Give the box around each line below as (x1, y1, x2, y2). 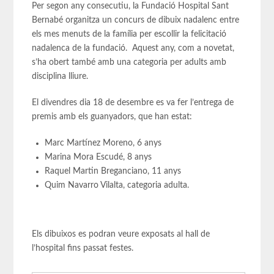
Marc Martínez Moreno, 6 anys (45, 138, 162, 147)
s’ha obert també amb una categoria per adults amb (32, 57, 227, 67)
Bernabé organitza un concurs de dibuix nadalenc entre (32, 15, 240, 24)
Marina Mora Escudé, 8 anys (45, 152, 152, 161)
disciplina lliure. (32, 72, 89, 81)
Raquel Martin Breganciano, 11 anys (45, 166, 182, 176)
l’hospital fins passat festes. (32, 243, 134, 253)
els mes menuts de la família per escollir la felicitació (32, 29, 227, 39)
